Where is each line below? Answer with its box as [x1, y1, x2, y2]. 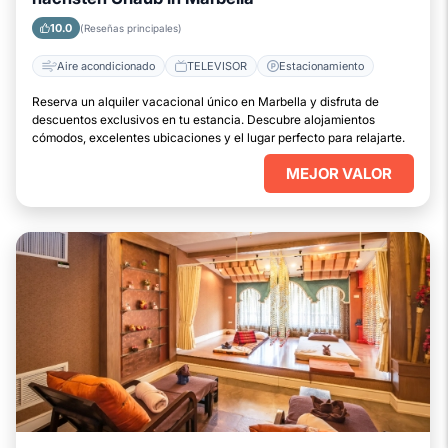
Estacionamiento [279, 58, 364, 73]
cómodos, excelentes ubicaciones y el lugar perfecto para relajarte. [32, 130, 405, 145]
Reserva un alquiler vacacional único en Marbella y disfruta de [32, 94, 379, 109]
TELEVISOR [187, 58, 247, 73]
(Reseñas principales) [80, 22, 182, 34]
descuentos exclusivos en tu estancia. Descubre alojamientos [32, 112, 375, 127]
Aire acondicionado [57, 58, 155, 73]
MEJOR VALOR [286, 164, 392, 183]
